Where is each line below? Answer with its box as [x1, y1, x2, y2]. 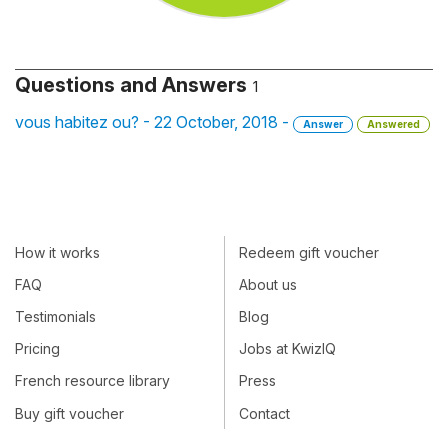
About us [239, 275, 297, 293]
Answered [367, 118, 420, 130]
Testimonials [15, 307, 96, 325]
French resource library [15, 372, 170, 390]
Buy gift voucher [15, 404, 124, 422]
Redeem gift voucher [239, 243, 379, 261]
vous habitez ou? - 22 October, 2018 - [15, 112, 293, 132]
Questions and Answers [15, 73, 247, 97]
